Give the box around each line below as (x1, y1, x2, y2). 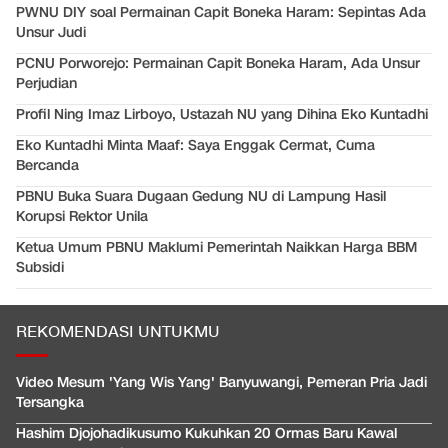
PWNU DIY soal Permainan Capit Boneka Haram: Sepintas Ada (16, 3, 426, 23)
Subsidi (16, 258, 64, 278)
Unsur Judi (16, 23, 86, 43)
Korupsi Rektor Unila (16, 207, 148, 227)
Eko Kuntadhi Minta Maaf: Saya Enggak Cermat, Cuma (16, 136, 375, 156)
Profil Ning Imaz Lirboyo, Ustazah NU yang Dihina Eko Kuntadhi (16, 105, 428, 125)
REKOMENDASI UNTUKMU (16, 322, 220, 344)
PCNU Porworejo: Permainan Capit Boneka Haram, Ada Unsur (16, 54, 420, 74)
